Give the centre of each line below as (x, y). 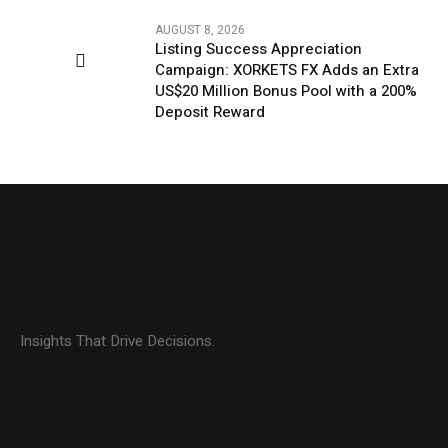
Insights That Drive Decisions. (118, 340)
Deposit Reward (210, 111)
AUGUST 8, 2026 (200, 29)
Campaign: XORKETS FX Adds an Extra (287, 69)
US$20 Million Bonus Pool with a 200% (286, 90)
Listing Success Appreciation (258, 48)
